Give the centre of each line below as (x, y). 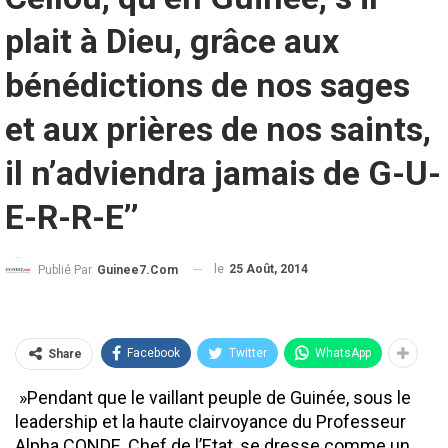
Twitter (248, 353)
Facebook (153, 353)
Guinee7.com (137, 269)
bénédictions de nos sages (207, 84)
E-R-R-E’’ (72, 216)
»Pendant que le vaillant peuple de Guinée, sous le (213, 398)
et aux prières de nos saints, (218, 128)
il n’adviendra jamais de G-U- (223, 172)
